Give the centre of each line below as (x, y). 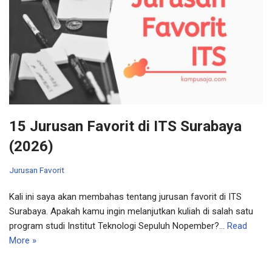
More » (23, 240)
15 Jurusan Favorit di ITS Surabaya (125, 126)
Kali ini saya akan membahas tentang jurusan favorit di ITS (125, 196)
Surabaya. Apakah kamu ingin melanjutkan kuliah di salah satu (131, 211)
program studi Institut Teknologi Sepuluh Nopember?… (118, 226)
